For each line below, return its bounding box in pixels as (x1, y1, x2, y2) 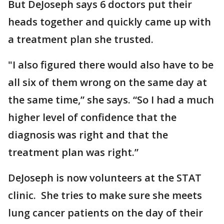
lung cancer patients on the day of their (8, 206, 203, 219)
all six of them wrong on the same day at (8, 75, 207, 89)
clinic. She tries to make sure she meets (8, 188, 202, 202)
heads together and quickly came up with (8, 15, 211, 28)
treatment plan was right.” (8, 145, 138, 159)
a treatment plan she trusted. (8, 32, 153, 46)
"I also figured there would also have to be (8, 58, 213, 71)
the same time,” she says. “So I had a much (8, 93, 214, 106)
